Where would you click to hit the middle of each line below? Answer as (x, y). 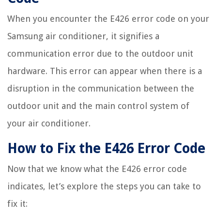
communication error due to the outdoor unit (100, 54)
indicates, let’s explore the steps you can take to (104, 186)
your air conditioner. (49, 124)
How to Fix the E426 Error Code (106, 149)
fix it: (17, 204)
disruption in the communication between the (101, 89)
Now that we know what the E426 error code (97, 169)
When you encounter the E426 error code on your (108, 19)
